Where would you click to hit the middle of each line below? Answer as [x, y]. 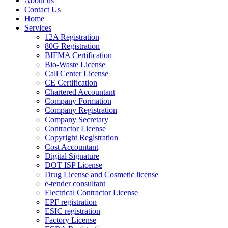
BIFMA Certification [78, 55]
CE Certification [71, 83]
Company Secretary [77, 120]
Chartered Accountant [80, 92]
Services [38, 28]
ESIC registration [73, 211]
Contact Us [42, 10]
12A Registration [72, 37]
